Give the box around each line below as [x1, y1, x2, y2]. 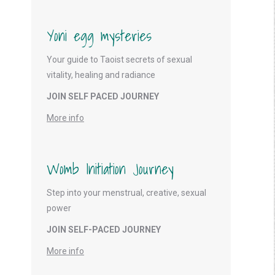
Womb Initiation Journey [47, 157, 174, 180]
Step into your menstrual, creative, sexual [47, 188, 206, 198]
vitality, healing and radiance [47, 70, 155, 80]
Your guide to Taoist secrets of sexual [47, 55, 192, 64]
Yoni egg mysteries [47, 24, 152, 47]
